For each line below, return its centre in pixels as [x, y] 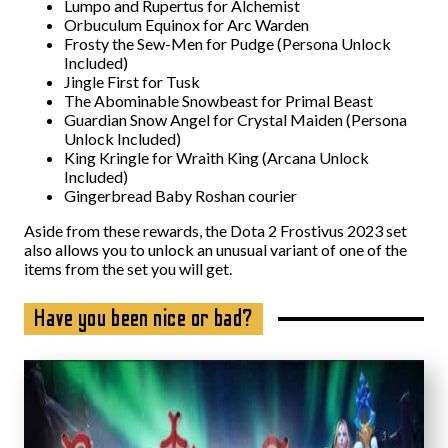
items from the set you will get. [128, 269]
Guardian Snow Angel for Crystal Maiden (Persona [235, 120]
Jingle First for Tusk [132, 82]
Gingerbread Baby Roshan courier [180, 196]
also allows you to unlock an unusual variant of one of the [215, 250]
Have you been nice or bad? [144, 319]
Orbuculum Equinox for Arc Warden [186, 25]
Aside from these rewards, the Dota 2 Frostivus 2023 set [215, 231]
